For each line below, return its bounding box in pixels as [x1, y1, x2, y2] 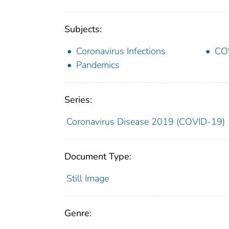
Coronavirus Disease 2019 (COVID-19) [66, 115, 225, 128]
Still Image [66, 172, 109, 185]
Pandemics [76, 58, 120, 71]
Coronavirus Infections [76, 44, 166, 57]
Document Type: [64, 150, 131, 163]
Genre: [64, 207, 91, 219]
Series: [64, 93, 92, 106]
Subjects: [64, 22, 102, 35]
